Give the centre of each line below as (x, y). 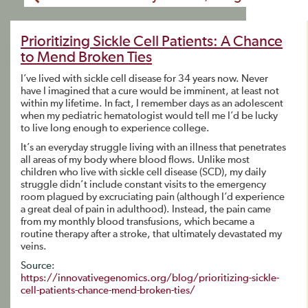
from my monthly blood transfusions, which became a (137, 222)
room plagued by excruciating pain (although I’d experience (153, 197)
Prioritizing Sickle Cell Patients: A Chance (152, 42)
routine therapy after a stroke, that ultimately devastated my (151, 234)
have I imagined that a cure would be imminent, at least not (150, 91)
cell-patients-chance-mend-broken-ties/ (108, 290)
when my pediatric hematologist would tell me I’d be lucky (149, 116)
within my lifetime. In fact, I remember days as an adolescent (152, 103)
